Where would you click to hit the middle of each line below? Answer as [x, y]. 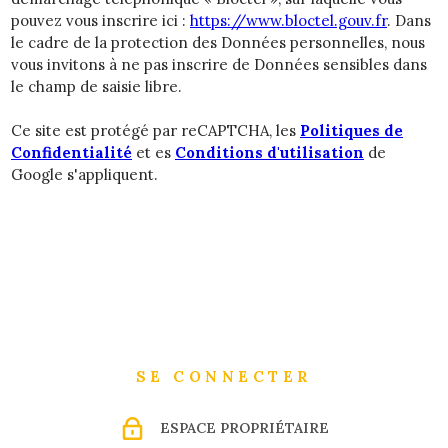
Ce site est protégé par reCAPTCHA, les [155, 130]
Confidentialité [71, 152]
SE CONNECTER [224, 376]
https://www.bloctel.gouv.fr [288, 20]
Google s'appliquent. [84, 174]
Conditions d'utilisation [269, 152]
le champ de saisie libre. [96, 86]
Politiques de [351, 130]
